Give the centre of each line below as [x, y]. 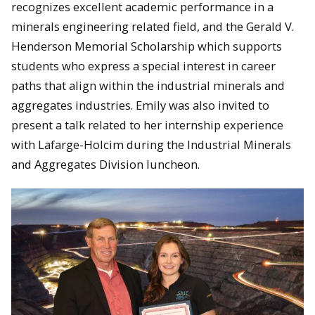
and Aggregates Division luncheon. [105, 164]
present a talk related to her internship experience [147, 124]
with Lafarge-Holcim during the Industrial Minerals [151, 144]
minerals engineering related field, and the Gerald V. [153, 26]
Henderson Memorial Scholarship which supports [147, 46]
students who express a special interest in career [143, 65]
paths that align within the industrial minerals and [148, 85]
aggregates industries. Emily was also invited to [140, 105]
